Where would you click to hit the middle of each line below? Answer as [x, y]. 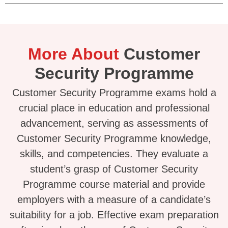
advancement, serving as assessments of [114, 123]
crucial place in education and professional [114, 108]
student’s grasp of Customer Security [114, 169]
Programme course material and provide [114, 184]
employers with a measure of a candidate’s [114, 200]
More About [74, 54]
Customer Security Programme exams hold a [114, 93]
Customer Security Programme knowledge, [114, 139]
